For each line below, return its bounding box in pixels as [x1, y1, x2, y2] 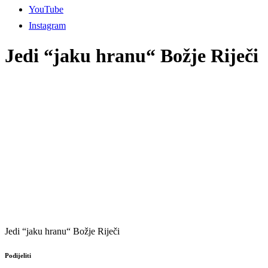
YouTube [29, 4, 63, 14]
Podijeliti [5, 252, 31, 260]
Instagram [29, 20, 66, 31]
